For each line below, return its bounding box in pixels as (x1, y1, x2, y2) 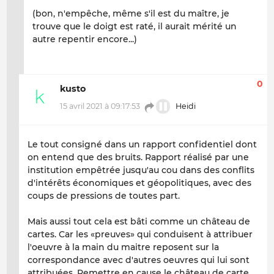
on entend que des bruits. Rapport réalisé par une (28, 152, 249, 163)
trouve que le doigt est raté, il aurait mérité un (32, 21, 237, 32)
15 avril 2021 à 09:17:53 (60, 102, 140, 111)
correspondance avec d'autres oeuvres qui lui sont (28, 254, 250, 266)
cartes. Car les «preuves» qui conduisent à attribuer (28, 229, 253, 240)
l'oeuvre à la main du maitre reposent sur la (28, 242, 219, 253)
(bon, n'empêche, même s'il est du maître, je (32, 8, 229, 20)
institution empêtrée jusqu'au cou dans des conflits (28, 165, 254, 176)
